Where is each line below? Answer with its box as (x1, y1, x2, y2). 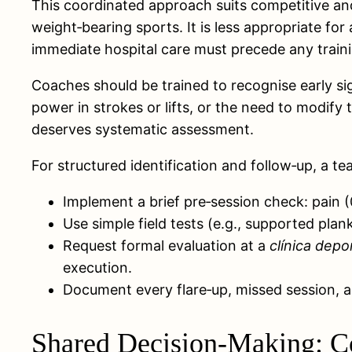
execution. (63, 258, 132, 276)
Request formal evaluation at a (63, 236, 269, 254)
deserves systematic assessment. (31, 120, 254, 137)
